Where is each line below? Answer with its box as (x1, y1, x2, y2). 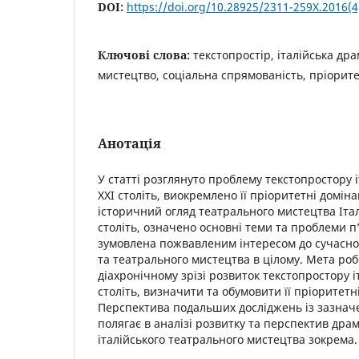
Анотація (98, 134, 161, 152)
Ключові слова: (98, 46, 193, 63)
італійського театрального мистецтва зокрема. (98, 331, 357, 347)
